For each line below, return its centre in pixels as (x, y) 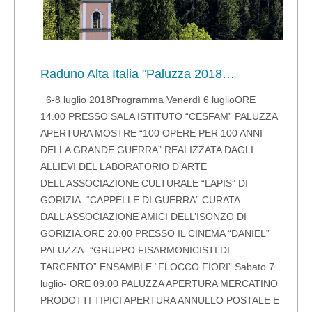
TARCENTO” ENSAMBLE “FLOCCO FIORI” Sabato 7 (158, 266)
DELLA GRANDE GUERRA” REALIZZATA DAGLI (147, 149)
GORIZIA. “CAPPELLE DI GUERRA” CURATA (140, 200)
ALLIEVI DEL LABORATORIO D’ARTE (124, 166)
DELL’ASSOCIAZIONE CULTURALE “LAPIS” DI (145, 183)
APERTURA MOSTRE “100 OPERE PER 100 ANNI (152, 133)
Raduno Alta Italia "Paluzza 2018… (138, 73)
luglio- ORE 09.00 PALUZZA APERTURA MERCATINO (159, 283)
